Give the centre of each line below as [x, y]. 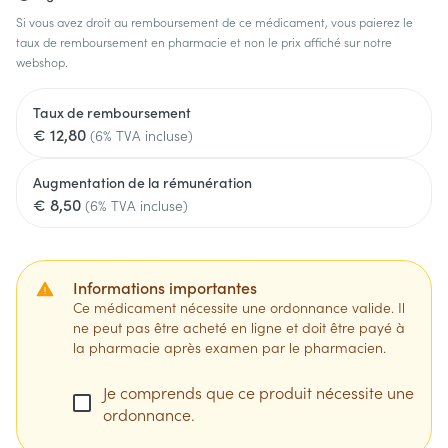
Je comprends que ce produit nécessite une [258, 392]
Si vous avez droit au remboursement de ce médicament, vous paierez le [214, 21]
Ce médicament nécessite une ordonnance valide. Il [239, 307]
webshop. [42, 61]
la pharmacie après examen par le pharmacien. [229, 347]
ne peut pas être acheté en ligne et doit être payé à [239, 327]
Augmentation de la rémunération [142, 182]
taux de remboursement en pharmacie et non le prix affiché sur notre [204, 41]
